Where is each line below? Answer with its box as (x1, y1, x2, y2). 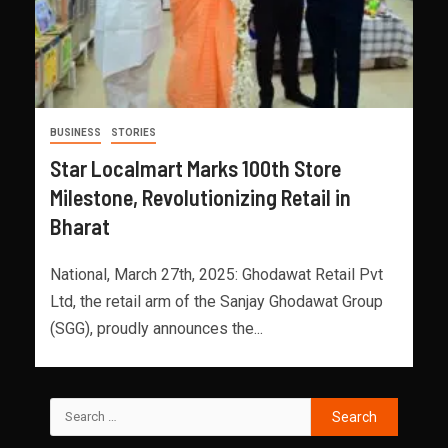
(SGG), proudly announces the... (50, 318, 263, 338)
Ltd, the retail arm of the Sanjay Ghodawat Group (50, 291, 383, 311)
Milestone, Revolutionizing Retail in (50, 183, 351, 210)
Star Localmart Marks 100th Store (50, 154, 341, 181)
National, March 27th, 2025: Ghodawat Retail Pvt (50, 264, 383, 284)
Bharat (50, 212, 110, 239)
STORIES (111, 126, 156, 138)
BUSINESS (50, 126, 101, 138)
